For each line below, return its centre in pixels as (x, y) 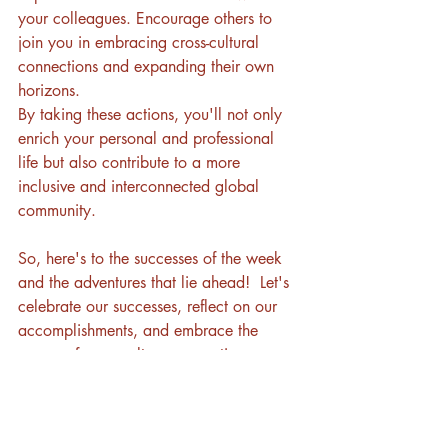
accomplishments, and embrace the (140, 330)
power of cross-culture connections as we (159, 354)
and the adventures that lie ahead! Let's (156, 282)
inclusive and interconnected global (141, 186)
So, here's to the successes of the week (152, 258)
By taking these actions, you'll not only (152, 114)
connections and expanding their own (148, 66)
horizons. (49, 90)
